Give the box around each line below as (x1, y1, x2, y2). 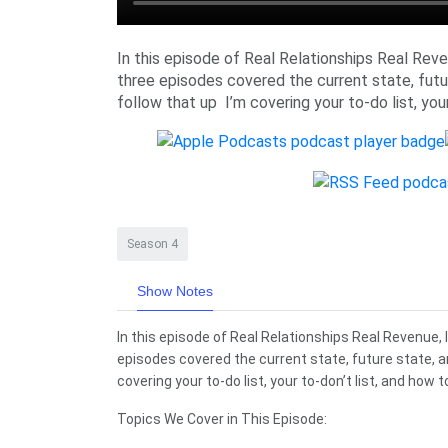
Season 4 (127, 237, 178, 252)
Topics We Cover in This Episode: (117, 411, 327, 428)
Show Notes (137, 283, 213, 300)
